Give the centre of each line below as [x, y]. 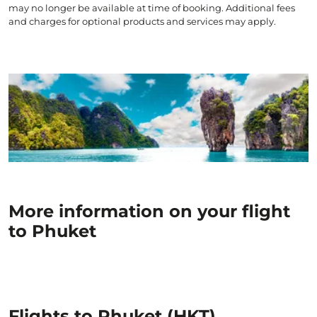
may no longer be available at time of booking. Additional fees [152, 8]
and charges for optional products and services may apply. [142, 21]
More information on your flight [149, 211]
